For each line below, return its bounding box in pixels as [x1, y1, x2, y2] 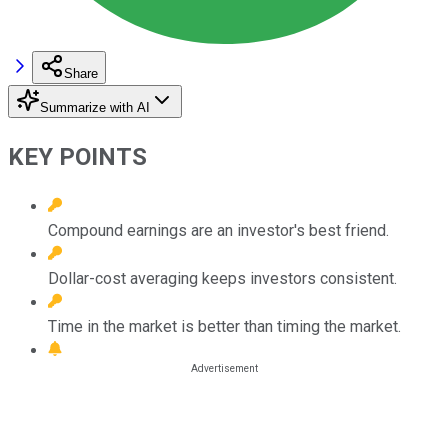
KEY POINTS [8, 142, 147, 171]
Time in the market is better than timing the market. [48, 316, 401, 336]
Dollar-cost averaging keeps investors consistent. [48, 268, 397, 288]
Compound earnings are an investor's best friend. [48, 220, 389, 240]
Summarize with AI [40, 99, 150, 115]
